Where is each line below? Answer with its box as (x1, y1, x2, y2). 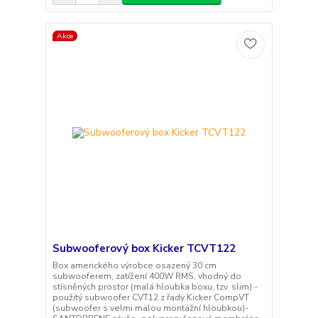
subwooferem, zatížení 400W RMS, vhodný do (52, 270, 241, 282)
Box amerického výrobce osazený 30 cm (52, 259, 216, 271)
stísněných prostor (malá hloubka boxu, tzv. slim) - (52, 280, 258, 292)
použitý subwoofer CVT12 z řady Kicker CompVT (52, 291, 249, 303)
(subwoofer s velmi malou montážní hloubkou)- (52, 302, 248, 314)
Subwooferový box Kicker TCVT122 (52, 241, 236, 256)
